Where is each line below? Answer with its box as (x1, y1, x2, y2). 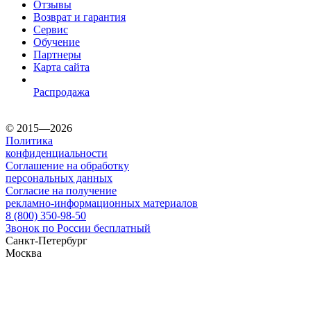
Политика (6, 135, 53, 147)
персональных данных (6, 172, 112, 185)
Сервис (33, 24, 68, 36)
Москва (6, 247, 42, 260)
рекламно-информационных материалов (6, 197, 198, 210)
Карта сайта (33, 61, 90, 74)
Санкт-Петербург (6, 235, 87, 247)
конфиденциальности (6, 147, 108, 160)
